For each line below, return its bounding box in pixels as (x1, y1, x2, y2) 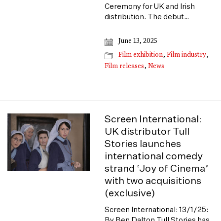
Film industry (167, 52, 207, 58)
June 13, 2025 (117, 38, 158, 44)
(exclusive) (105, 188, 155, 198)
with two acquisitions (105, 176, 202, 186)
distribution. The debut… (105, 13, 189, 21)
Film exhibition (118, 52, 163, 58)
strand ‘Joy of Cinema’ (105, 164, 209, 174)
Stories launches (105, 139, 182, 149)
